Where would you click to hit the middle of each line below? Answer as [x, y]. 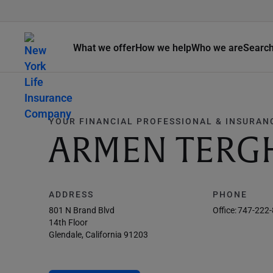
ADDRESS [71, 194]
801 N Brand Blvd [82, 210]
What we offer [104, 47]
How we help [163, 47]
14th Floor [68, 222]
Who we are [217, 47]
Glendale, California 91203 [98, 234]
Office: [224, 210]
